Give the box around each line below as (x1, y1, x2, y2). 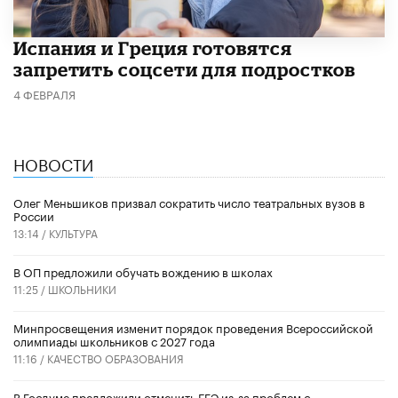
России (13, 205, 54, 224)
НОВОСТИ (13, 149, 93, 175)
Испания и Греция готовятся (13, 36, 292, 59)
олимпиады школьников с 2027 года (13, 330, 215, 349)
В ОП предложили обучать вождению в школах (13, 261, 273, 280)
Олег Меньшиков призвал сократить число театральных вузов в (13, 192, 365, 211)
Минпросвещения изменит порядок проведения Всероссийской (13, 317, 373, 336)
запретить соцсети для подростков (13, 58, 356, 80)
